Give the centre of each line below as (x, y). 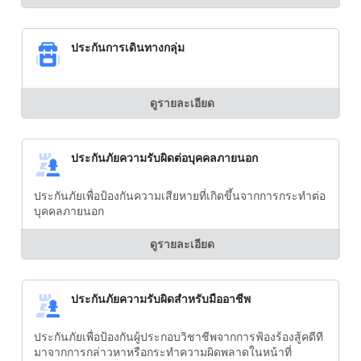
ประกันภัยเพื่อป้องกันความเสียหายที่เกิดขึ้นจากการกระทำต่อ (180, 195)
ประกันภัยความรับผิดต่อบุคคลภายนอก (164, 158)
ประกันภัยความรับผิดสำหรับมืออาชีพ (161, 299)
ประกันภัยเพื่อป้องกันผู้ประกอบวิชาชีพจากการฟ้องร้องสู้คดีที (178, 336)
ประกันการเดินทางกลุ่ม (128, 48)
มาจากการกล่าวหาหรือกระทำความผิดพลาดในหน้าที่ (163, 351)
